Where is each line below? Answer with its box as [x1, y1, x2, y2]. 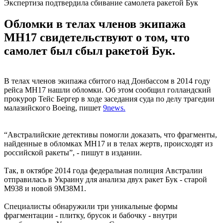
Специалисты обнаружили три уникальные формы [4, 202, 178, 211]
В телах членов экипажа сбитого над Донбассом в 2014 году [4, 76, 210, 85]
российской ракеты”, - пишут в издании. [4, 148, 142, 157]
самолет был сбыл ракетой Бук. [4, 44, 175, 57]
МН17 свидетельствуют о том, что [4, 30, 190, 44]
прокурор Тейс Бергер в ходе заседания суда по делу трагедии [4, 94, 215, 103]
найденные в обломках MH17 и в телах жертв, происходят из [4, 139, 213, 148]
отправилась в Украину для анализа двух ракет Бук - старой [4, 175, 207, 184]
